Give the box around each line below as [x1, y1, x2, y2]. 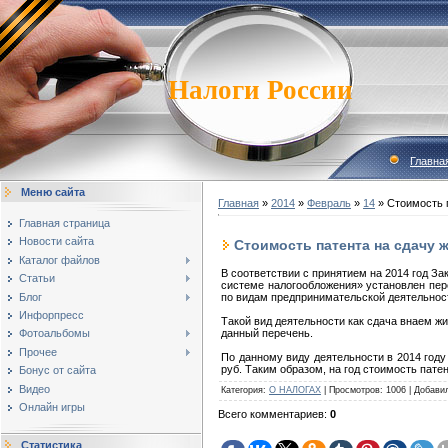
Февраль [307, 197, 351, 209]
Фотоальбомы [19, 327, 90, 340]
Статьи [19, 272, 55, 285]
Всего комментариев [218, 407, 324, 420]
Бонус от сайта [19, 364, 96, 377]
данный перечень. [221, 326, 313, 339]
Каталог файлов [19, 253, 100, 266]
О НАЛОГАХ [269, 384, 321, 395]
